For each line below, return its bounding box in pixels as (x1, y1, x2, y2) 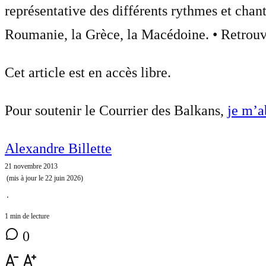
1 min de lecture (5, 212, 49, 221)
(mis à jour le (5, 174, 45, 183)
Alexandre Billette (5, 141, 112, 157)
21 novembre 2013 (5, 162, 58, 171)
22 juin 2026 (45, 174, 81, 183)
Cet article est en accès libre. (5, 65, 171, 81)
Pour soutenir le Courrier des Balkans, (5, 103, 227, 119)
